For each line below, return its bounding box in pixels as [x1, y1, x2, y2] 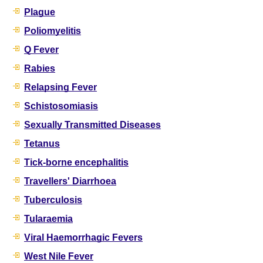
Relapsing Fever [24, 82, 97, 93]
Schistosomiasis [24, 101, 98, 112]
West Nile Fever [24, 251, 93, 262]
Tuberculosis [24, 195, 82, 205]
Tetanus [24, 139, 60, 149]
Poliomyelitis [24, 26, 81, 36]
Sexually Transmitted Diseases [24, 120, 161, 130]
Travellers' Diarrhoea [24, 176, 116, 187]
